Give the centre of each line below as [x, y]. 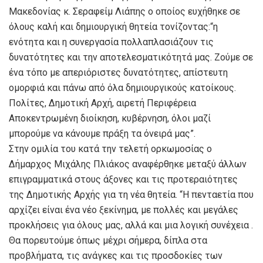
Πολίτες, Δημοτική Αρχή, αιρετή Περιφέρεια [102, 103]
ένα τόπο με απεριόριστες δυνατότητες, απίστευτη [118, 72]
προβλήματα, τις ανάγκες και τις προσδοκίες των [116, 255]
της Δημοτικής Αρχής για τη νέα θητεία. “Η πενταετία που [131, 194]
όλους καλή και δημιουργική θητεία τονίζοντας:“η [113, 26]
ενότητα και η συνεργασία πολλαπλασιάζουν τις [111, 42]
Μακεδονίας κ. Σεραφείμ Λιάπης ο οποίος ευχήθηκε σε [124, 11]
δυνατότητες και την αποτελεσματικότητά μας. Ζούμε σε [131, 57]
